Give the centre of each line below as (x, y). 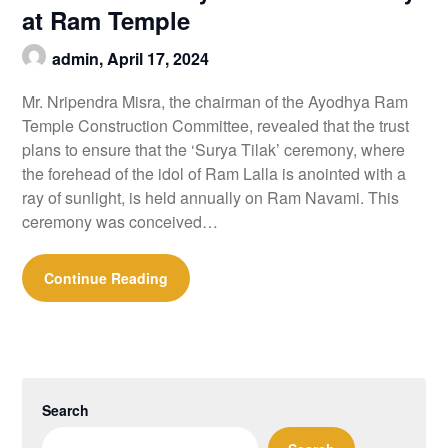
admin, (80, 58)
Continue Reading (106, 277)
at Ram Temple (106, 19)
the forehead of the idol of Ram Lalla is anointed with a (214, 173)
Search (66, 409)
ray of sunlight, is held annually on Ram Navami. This (211, 197)
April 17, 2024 (158, 58)
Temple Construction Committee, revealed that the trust (216, 125)
